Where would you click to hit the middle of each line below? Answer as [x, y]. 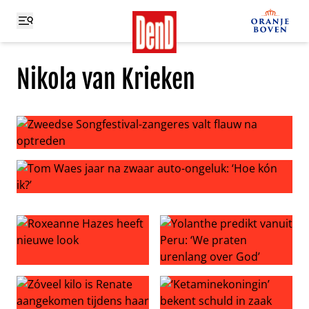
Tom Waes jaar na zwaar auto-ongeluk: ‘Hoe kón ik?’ [150, 201]
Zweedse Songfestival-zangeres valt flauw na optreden [157, 157]
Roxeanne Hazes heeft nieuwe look [106, 272]
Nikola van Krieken [106, 80]
